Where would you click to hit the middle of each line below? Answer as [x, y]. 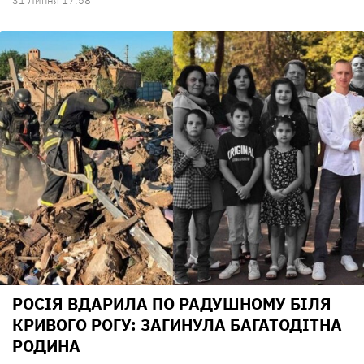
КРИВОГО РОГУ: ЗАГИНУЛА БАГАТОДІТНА [177, 325]
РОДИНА [46, 346]
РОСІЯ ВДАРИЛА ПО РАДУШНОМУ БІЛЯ [172, 304]
